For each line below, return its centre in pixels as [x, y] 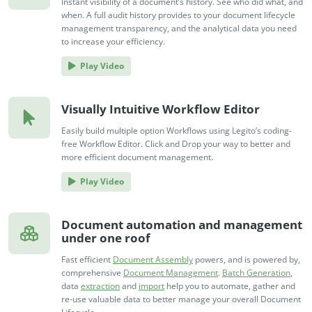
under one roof [106, 238]
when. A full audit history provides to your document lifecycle [178, 15]
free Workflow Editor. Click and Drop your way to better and [176, 144]
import [151, 286]
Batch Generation [256, 273]
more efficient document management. [137, 157]
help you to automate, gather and [230, 286]
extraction [100, 286]
